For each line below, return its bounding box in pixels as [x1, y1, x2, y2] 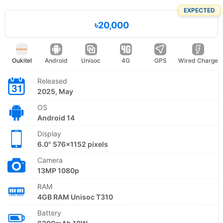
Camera [37, 155, 63, 164]
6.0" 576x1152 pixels [37, 139, 108, 148]
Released [37, 76, 67, 85]
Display [37, 129, 61, 138]
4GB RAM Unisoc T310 [37, 192, 113, 201]
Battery [37, 208, 61, 217]
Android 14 [37, 113, 75, 122]
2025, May [37, 87, 73, 96]
